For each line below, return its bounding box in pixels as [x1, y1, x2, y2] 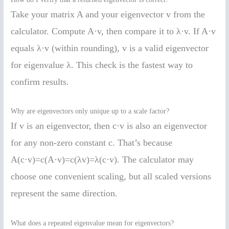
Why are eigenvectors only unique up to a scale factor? [11, 107, 170, 116]
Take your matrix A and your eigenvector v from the [11, 9, 205, 19]
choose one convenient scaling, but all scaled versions [11, 171, 212, 182]
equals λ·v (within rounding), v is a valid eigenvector [11, 42, 209, 53]
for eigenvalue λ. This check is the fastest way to [11, 59, 193, 70]
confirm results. [11, 76, 70, 87]
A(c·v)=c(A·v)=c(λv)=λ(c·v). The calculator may [11, 154, 194, 165]
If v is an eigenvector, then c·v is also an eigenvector [11, 121, 208, 131]
